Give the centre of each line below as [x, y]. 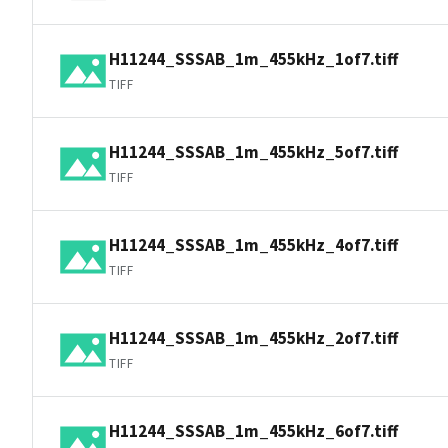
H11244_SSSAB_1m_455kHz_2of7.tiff [253, 337]
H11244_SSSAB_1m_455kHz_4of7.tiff [253, 244]
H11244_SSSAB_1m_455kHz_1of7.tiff [253, 58]
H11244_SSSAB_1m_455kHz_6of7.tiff [253, 430]
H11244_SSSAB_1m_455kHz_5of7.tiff [253, 151]
